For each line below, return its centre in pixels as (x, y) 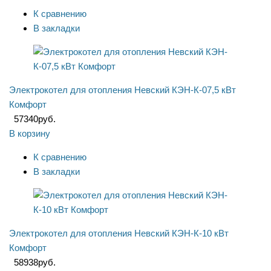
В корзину (30, 134)
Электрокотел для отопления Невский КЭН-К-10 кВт (119, 233)
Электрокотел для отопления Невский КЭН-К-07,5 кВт (122, 90)
